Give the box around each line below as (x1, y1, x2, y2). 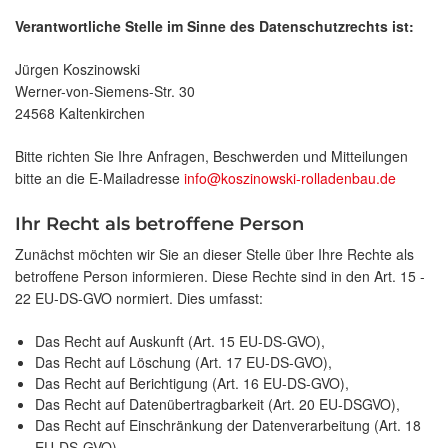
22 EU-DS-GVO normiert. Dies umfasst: (15, 288, 263, 309)
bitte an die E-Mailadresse (15, 168, 184, 189)
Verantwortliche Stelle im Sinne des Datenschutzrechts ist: (15, 16, 414, 37)
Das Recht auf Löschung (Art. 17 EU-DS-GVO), (35, 352, 332, 373)
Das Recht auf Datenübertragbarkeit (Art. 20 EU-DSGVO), (35, 394, 400, 415)
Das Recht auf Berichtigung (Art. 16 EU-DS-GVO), (35, 373, 349, 394)
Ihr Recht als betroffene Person (15, 213, 304, 236)
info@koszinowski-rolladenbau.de (184, 168, 396, 189)
